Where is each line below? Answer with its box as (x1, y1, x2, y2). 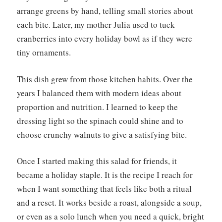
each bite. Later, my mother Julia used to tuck (17, 19, 175, 31)
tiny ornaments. (17, 47, 71, 58)
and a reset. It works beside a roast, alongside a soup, (17, 197, 202, 209)
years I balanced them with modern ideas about (17, 87, 181, 99)
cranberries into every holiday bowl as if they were (17, 33, 192, 45)
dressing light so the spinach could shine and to (17, 114, 183, 126)
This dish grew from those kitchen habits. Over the (17, 73, 193, 85)
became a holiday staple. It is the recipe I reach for (17, 169, 193, 181)
